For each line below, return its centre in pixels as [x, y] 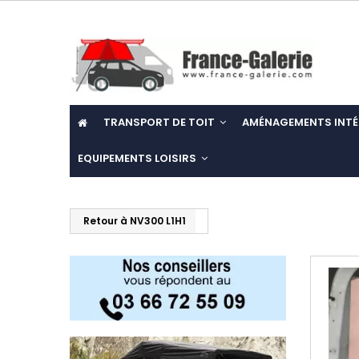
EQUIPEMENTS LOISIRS [138, 159]
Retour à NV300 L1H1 [135, 221]
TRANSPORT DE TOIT [160, 123]
